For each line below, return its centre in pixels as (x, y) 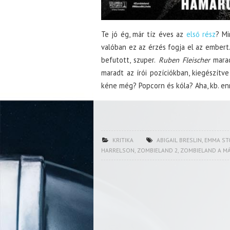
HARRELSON (118, 150)
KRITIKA (123, 140)
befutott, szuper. (130, 60)
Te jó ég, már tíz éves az (144, 34)
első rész (201, 34)
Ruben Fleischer (184, 60)
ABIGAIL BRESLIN (179, 140)
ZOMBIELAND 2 (157, 150)
